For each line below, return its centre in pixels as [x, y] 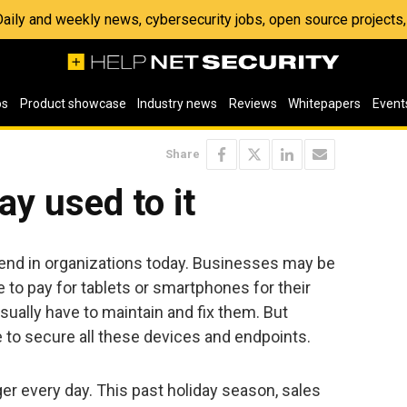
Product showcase [73, 104]
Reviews [253, 104]
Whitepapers [325, 104]
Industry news [178, 104]
